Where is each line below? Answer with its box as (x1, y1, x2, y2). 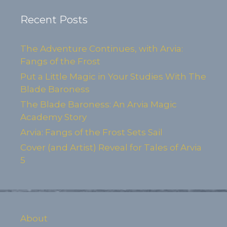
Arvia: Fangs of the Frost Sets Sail (20, 127, 163, 137)
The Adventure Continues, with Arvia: (20, 44, 183, 54)
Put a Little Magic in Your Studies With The (20, 71, 206, 82)
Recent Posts (20, 14, 88, 26)
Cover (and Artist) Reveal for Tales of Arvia (20, 142, 202, 153)
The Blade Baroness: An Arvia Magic (20, 99, 177, 109)
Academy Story (20, 112, 87, 122)
